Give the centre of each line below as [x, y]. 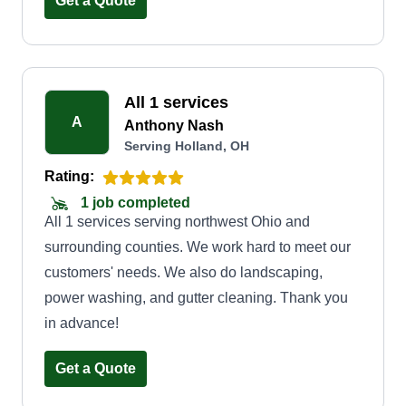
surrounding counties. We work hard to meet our [198, 247]
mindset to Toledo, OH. [117, 22]
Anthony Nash [174, 126]
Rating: [69, 176]
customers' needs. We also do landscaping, [184, 272]
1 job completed [134, 203]
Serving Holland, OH [187, 146]
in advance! [82, 323]
